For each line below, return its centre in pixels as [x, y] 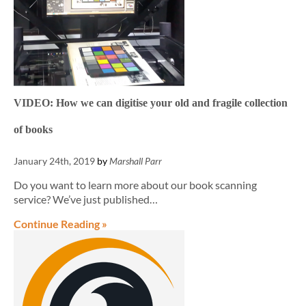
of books [33, 129]
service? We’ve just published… [86, 199]
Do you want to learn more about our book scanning [135, 185]
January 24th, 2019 [54, 161]
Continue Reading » [60, 224]
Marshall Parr [136, 161]
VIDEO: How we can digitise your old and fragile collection [151, 103]
